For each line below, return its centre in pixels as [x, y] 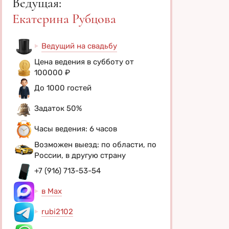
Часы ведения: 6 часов [76, 129]
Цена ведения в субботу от [84, 62]
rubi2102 [57, 212]
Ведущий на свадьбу [79, 46]
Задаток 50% [58, 109]
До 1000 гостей [63, 88]
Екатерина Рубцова [64, 18]
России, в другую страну [80, 155]
